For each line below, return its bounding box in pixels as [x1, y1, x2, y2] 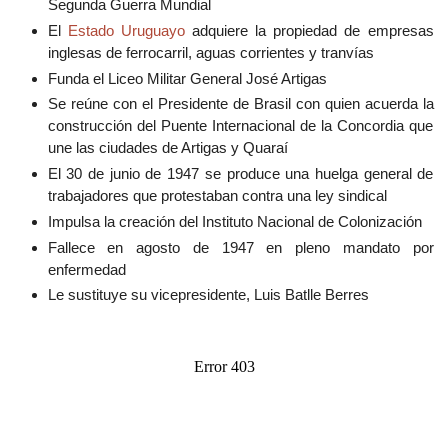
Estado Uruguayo [67, 21, 185, 39]
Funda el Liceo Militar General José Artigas [47, 69, 327, 87]
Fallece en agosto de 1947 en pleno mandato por [47, 238, 434, 256]
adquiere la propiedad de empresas [184, 21, 434, 39]
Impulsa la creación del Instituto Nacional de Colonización [47, 212, 422, 230]
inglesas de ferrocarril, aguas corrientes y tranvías [47, 43, 374, 61]
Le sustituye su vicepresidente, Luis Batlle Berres [47, 286, 369, 304]
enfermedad [47, 260, 126, 278]
